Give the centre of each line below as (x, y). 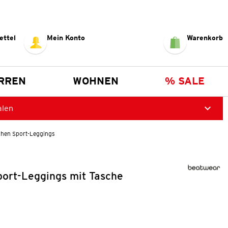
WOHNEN (95, 81)
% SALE (185, 81)
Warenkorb (205, 37)
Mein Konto (66, 37)
